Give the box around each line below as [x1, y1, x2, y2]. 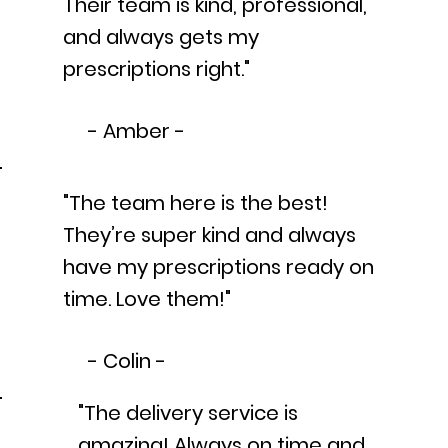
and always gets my [63, 23, 260, 52]
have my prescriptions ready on [63, 253, 375, 282]
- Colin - [88, 347, 167, 376]
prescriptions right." [63, 55, 251, 84]
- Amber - [88, 117, 186, 146]
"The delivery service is [77, 398, 298, 427]
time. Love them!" [63, 285, 232, 314]
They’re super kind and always [63, 221, 357, 250]
